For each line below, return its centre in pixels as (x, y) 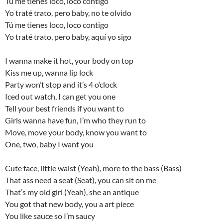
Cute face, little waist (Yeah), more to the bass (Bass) (93, 168)
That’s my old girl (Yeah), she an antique (72, 192)
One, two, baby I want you (49, 144)
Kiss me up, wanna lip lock (49, 72)
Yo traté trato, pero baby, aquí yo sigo (68, 36)
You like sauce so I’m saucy (50, 216)
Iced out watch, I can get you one (60, 96)
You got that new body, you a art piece (69, 204)
